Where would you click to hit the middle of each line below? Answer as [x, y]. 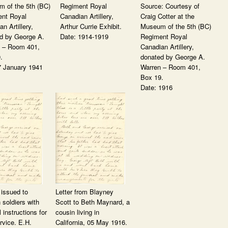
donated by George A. [173, 57]
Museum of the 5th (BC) [176, 26]
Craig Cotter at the [167, 16]
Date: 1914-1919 [84, 36]
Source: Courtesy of [170, 6]
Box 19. [152, 77]
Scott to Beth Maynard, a [93, 202]
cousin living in [77, 212]
